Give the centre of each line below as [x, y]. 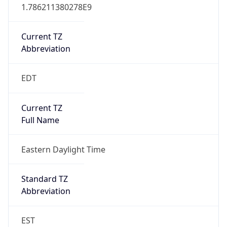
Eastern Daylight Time [63, 149]
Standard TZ [44, 179]
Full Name [40, 120]
